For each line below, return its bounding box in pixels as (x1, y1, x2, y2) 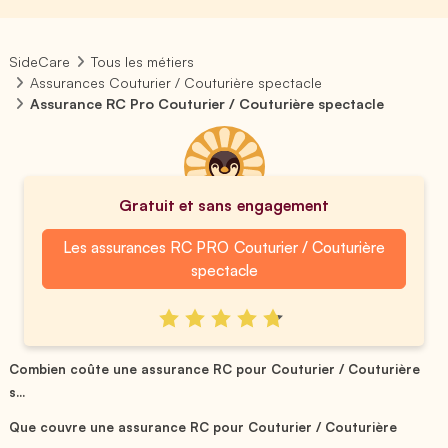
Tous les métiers (91, 53, 195, 70)
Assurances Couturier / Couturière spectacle (30, 74, 323, 91)
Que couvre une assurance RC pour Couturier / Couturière (9, 418, 398, 435)
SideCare (9, 53, 70, 70)
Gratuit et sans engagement (119, 195, 329, 215)
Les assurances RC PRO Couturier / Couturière (63, 237, 385, 257)
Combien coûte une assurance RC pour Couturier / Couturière (9, 360, 421, 377)
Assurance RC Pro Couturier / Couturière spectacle (30, 95, 385, 112)
